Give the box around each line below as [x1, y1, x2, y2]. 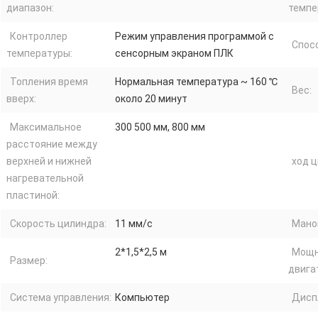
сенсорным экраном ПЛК [115, 47, 234, 59]
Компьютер [115, 291, 170, 303]
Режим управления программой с [115, 30, 274, 42]
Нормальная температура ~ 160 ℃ [115, 75, 278, 87]
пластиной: [6, 189, 60, 201]
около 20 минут [115, 92, 187, 104]
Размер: [10, 254, 48, 266]
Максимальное [10, 121, 82, 133]
